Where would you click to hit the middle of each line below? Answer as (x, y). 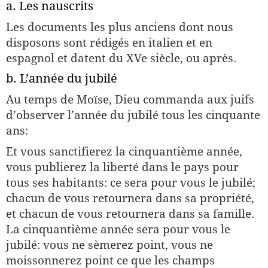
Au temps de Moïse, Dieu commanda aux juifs (130, 99)
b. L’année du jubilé (62, 78)
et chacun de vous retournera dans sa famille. (130, 214)
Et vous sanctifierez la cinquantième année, (124, 151)
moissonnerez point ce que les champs (110, 260)
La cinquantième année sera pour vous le (118, 229)
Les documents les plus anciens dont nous (120, 27)
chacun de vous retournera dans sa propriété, (130, 198)
